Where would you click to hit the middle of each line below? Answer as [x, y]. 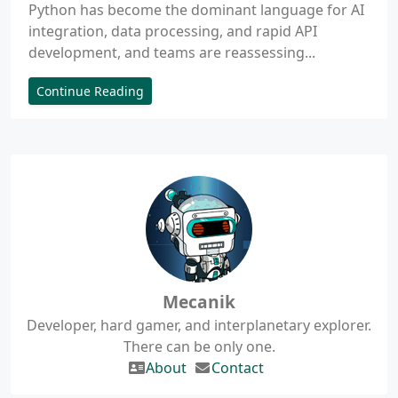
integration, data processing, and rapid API [173, 31]
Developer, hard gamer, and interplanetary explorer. [199, 325]
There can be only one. [199, 346]
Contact [237, 368]
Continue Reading [90, 91]
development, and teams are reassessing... [172, 52]
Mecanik [199, 302]
